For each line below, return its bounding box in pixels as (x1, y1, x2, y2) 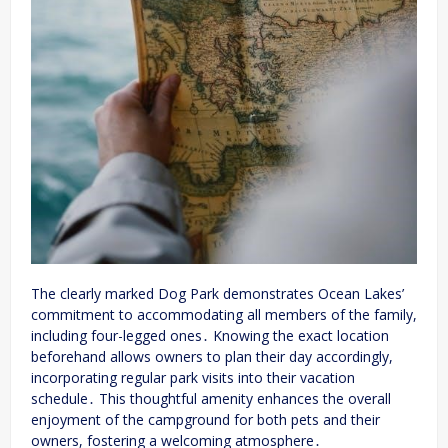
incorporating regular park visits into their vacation (31, 368, 355, 388)
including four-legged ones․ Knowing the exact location (31, 326, 389, 346)
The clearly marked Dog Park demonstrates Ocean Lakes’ (31, 284, 404, 304)
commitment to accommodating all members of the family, (31, 305, 417, 325)
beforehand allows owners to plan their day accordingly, (31, 347, 393, 367)
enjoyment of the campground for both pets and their (31, 410, 380, 430)
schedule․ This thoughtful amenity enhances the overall (31, 389, 391, 409)
